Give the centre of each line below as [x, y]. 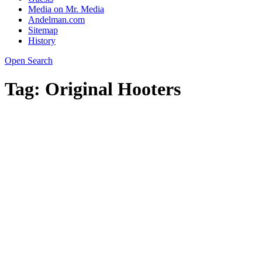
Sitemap [43, 30]
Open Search [29, 61]
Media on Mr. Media [66, 9]
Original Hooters [113, 89]
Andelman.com [56, 20]
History [42, 41]
